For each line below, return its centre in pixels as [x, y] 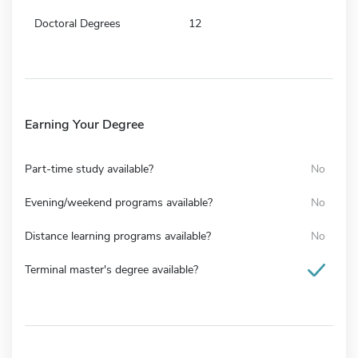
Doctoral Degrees [78, 23]
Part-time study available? [89, 169]
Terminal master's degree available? [111, 269]
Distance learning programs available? [118, 236]
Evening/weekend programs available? [119, 202]
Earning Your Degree [84, 124]
